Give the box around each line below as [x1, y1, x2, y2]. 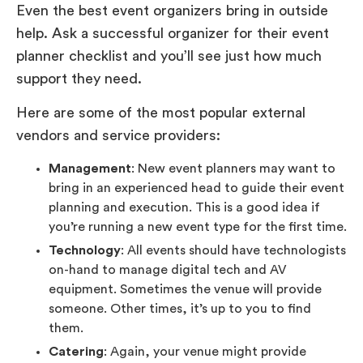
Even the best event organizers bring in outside [16, 3, 328, 19]
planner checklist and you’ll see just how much [16, 49, 322, 64]
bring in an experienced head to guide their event [49, 181, 344, 194]
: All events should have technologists [121, 243, 346, 257]
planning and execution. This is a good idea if [49, 200, 320, 214]
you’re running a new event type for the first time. [49, 220, 347, 233]
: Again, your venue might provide [104, 344, 306, 358]
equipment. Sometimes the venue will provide [49, 282, 322, 296]
